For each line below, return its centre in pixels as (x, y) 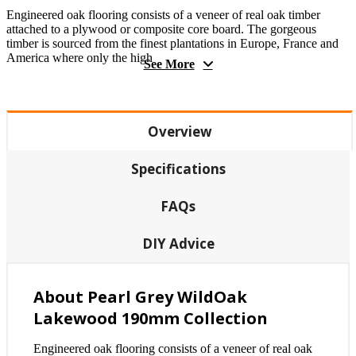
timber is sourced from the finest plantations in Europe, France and (172, 43)
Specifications (178, 168)
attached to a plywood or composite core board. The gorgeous (161, 29)
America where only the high (79, 57)
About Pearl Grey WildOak (140, 296)
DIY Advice (178, 243)
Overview (180, 131)
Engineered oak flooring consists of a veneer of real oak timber (163, 14)
